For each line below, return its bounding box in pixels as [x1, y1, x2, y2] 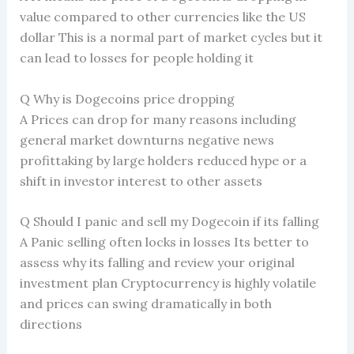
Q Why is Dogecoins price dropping [19, 90, 235, 107]
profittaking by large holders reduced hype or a [19, 152, 307, 168]
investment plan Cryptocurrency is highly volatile [19, 275, 316, 292]
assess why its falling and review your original [19, 254, 295, 271]
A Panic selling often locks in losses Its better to [19, 234, 309, 250]
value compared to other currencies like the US [19, 9, 306, 25]
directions [19, 316, 82, 333]
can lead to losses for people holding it [19, 50, 254, 66]
